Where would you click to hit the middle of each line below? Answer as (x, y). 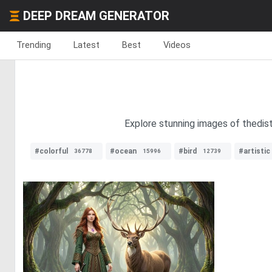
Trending (34, 45)
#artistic (254, 151)
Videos (177, 45)
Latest (87, 45)
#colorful (51, 151)
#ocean (123, 151)
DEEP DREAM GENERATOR (96, 16)
